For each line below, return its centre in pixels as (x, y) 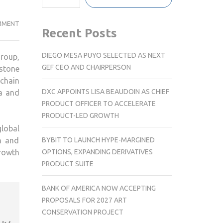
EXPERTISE (35, 71)
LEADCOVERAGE (43, 47)
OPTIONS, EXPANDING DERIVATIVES (97, 152)
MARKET (32, 142)
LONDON (32, 178)
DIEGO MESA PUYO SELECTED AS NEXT (103, 55)
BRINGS (30, 59)
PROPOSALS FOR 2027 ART (84, 200)
